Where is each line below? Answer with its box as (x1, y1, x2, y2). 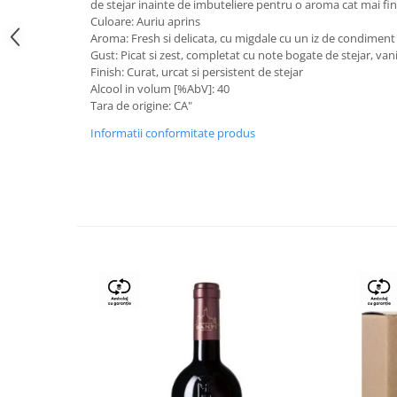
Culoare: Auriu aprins (90, 13, 200, 29)
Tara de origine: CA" (90, 97, 192, 113)
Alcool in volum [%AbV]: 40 (90, 81, 230, 97)
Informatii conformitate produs (90, 125, 255, 141)
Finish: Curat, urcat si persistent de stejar (90, 64, 303, 80)
